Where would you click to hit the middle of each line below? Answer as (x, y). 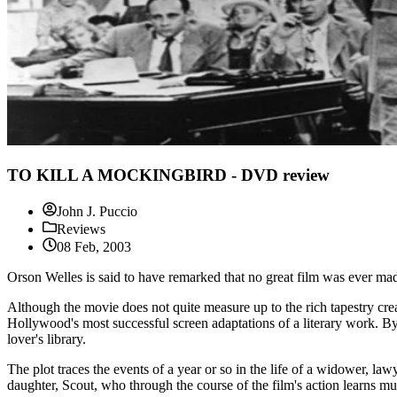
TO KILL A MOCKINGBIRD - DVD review (168, 175)
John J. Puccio (97, 211)
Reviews (81, 229)
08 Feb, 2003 (94, 246)
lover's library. (47, 339)
